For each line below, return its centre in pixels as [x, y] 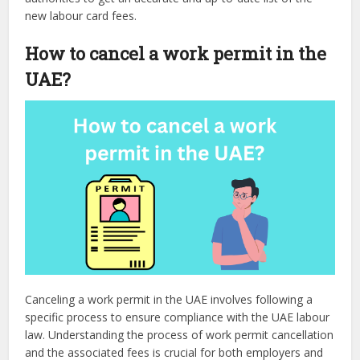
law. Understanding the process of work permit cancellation [180, 334]
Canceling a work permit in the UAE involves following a [169, 299]
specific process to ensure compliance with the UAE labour [178, 317]
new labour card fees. [81, 16]
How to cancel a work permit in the [176, 54]
